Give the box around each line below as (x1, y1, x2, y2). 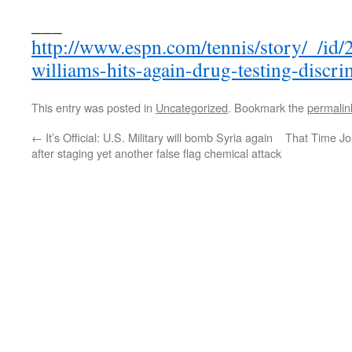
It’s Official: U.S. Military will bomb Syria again (42, 129, 273, 146)
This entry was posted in (31, 99, 156, 116)
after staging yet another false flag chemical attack (31, 145, 281, 162)
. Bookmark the (228, 99, 307, 116)
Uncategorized (156, 99, 228, 116)
